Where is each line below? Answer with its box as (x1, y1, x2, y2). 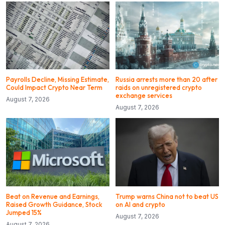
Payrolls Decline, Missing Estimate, (6, 75, 109, 84)
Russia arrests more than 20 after (116, 75, 217, 84)
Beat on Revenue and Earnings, (6, 192, 99, 201)
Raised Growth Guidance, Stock (6, 200, 102, 209)
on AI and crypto (116, 200, 165, 209)
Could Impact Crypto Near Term (6, 83, 102, 92)
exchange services (116, 91, 172, 100)
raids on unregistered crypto (116, 83, 202, 92)
